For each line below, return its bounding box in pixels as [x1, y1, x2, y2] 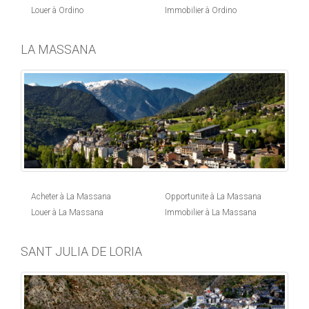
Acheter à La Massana [31, 192, 111, 202]
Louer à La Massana [31, 208, 103, 218]
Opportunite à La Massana [165, 192, 261, 202]
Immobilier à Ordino [165, 6, 237, 16]
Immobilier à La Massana [165, 208, 257, 218]
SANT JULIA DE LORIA [21, 244, 142, 259]
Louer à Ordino [31, 6, 83, 16]
